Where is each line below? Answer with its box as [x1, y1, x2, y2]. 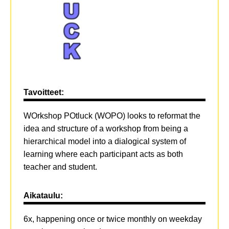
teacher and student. [23, 162, 97, 171]
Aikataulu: [23, 191, 63, 200]
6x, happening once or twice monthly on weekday [23, 214, 202, 223]
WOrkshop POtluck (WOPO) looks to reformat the [23, 111, 200, 120]
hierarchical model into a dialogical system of [23, 136, 186, 146]
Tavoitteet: [23, 87, 64, 97]
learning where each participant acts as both [23, 149, 183, 158]
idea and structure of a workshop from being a [23, 124, 188, 133]
